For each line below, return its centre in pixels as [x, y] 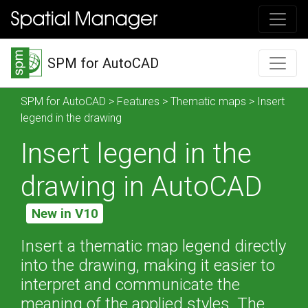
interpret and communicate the [130, 284]
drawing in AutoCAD [142, 187]
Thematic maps [208, 102]
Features [138, 102]
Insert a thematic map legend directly [153, 246]
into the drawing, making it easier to [148, 265]
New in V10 [65, 214]
